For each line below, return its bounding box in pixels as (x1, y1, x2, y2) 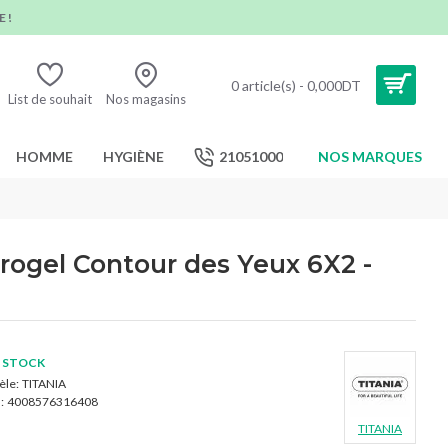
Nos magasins (106, 90, 186, 107)
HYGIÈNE (103, 148, 164, 165)
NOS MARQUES (318, 148, 422, 165)
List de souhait (8, 90, 92, 107)
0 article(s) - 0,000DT (231, 76, 361, 94)
